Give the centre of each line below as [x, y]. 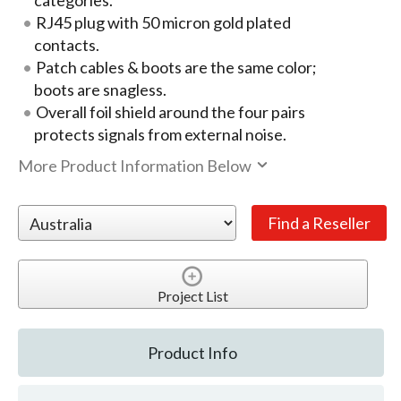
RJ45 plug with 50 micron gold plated [163, 23]
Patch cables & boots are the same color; [176, 68]
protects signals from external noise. [160, 135]
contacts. [66, 45]
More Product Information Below [136, 166]
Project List [192, 296]
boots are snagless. [100, 90]
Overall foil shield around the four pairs [170, 112]
